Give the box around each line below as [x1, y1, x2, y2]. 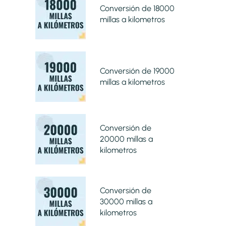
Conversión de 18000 [99, 3, 175, 13]
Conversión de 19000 [99, 66, 175, 76]
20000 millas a [99, 134, 153, 144]
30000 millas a [99, 196, 152, 206]
